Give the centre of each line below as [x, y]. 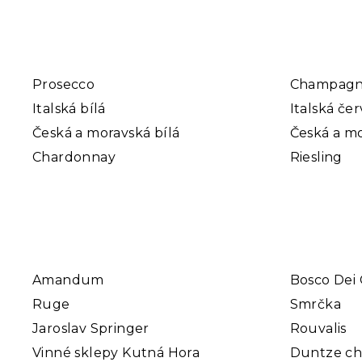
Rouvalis [318, 328]
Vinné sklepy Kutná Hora [116, 352]
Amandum [68, 280]
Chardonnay [74, 157]
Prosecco [64, 84]
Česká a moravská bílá [106, 133]
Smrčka [315, 304]
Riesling [316, 157]
